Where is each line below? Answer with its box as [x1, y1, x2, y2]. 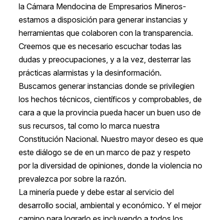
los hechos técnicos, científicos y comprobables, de [18, 94, 202, 105]
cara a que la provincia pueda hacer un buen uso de [18, 108, 201, 118]
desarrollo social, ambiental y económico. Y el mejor [18, 200, 201, 211]
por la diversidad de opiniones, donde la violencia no [18, 161, 202, 171]
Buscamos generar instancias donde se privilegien [18, 81, 194, 91]
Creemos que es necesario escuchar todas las [18, 41, 182, 52]
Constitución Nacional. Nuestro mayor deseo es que [18, 134, 203, 144]
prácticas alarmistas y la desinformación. [18, 68, 162, 78]
